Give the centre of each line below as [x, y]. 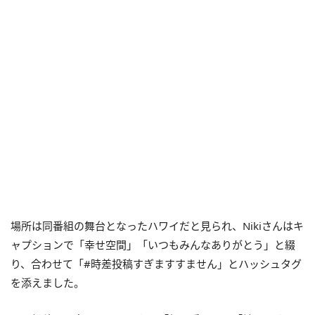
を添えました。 [47, 283]
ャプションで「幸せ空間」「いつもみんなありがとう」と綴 [153, 245]
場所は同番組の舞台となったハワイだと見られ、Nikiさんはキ [157, 226]
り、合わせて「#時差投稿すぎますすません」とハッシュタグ [156, 264]
